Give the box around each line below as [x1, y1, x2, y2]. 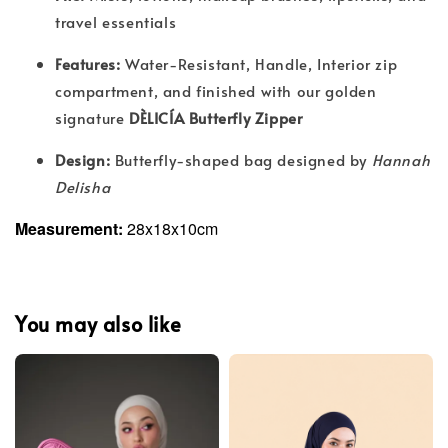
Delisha [55, 175, 111, 197]
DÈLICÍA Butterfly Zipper [129, 106, 303, 128]
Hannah [371, 148, 431, 170]
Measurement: [15, 216, 123, 240]
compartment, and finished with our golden [55, 79, 377, 101]
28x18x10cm [123, 216, 218, 240]
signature [55, 106, 129, 128]
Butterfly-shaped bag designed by [114, 148, 372, 170]
